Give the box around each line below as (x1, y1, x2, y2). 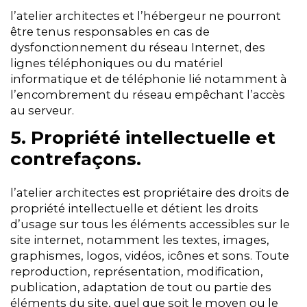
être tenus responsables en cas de (10, 24, 210, 38)
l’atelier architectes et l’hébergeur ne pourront (10, 8, 281, 23)
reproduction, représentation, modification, (10, 264, 263, 278)
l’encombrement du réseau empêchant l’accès (10, 87, 285, 101)
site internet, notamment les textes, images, (10, 232, 269, 247)
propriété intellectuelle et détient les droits (10, 201, 258, 215)
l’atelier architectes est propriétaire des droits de (10, 185, 289, 199)
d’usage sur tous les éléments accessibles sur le (10, 217, 290, 231)
